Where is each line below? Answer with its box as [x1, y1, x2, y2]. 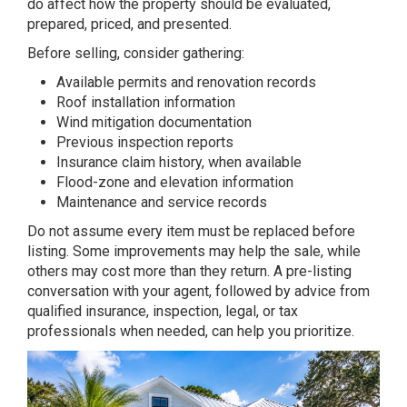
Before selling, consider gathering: [27, 45, 244, 63]
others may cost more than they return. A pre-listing [27, 263, 352, 281]
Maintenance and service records [56, 194, 267, 212]
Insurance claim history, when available [56, 154, 302, 172]
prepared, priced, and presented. [27, 15, 232, 34]
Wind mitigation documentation [56, 114, 252, 132]
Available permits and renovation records [56, 74, 316, 92]
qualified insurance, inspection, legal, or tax [27, 303, 298, 321]
